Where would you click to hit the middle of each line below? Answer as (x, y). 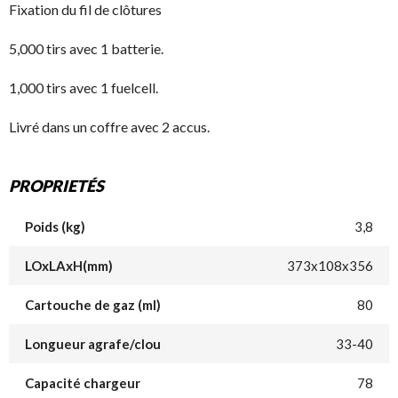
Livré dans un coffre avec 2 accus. (109, 127)
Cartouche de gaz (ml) (93, 305)
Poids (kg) (55, 227)
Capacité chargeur (83, 383)
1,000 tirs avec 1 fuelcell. (84, 88)
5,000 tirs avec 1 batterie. (86, 48)
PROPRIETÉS (56, 186)
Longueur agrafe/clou (93, 344)
